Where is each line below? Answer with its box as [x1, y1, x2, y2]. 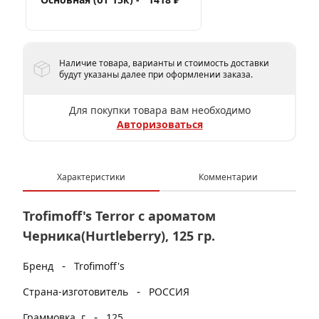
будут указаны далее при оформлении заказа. [59, 68, 253, 80]
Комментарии [198, 171, 258, 183]
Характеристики [57, 171, 125, 183]
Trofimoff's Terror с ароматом [23, 207, 216, 224]
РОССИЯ [149, 285, 189, 298]
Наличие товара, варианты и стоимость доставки [59, 57, 270, 69]
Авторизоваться [116, 117, 203, 131]
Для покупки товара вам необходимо [68, 103, 251, 117]
